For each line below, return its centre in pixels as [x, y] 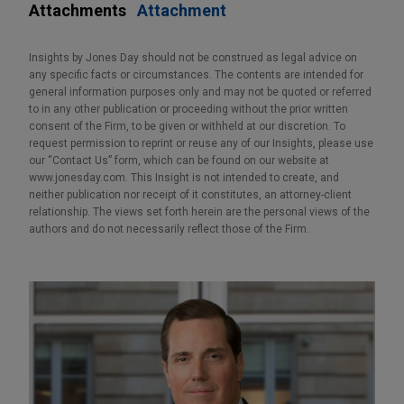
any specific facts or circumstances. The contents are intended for [196, 74]
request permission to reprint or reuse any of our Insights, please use [201, 143]
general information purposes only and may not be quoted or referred [200, 92]
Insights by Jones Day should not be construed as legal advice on [193, 57]
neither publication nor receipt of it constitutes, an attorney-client [190, 194]
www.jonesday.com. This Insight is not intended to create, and [184, 177]
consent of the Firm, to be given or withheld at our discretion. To [187, 126]
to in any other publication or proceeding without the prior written [188, 109]
